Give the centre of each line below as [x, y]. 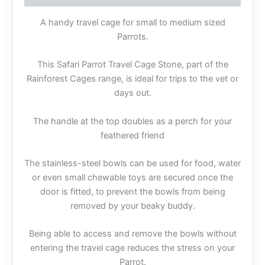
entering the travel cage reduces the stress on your [132, 248]
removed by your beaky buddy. [132, 206]
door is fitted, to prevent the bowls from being [132, 192]
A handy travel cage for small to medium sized [132, 22]
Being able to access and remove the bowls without [132, 234]
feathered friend [132, 135]
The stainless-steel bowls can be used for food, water [132, 164]
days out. [132, 93]
